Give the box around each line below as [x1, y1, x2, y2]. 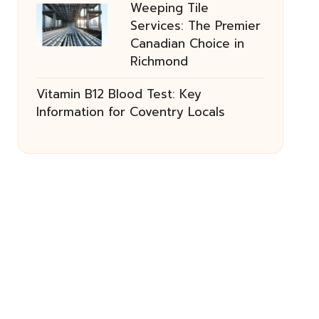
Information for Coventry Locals [36, 103, 225, 121]
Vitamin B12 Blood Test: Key [36, 85, 202, 103]
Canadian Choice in [130, 34, 244, 53]
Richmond [130, 52, 188, 70]
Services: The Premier [130, 16, 261, 35]
